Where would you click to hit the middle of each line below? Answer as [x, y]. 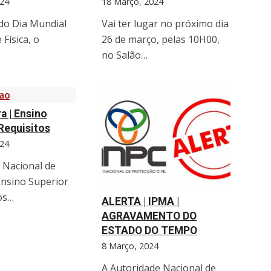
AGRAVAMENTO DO [149, 216]
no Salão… [125, 55]
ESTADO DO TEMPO [150, 231]
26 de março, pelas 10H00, [161, 39]
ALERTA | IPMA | [141, 202]
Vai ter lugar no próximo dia [165, 23]
